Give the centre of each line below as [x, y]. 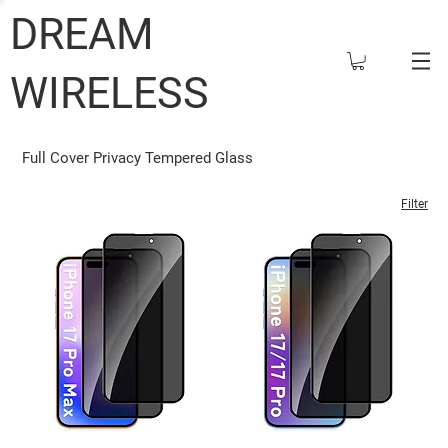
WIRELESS [109, 92]
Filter [414, 203]
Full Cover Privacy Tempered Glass [138, 157]
